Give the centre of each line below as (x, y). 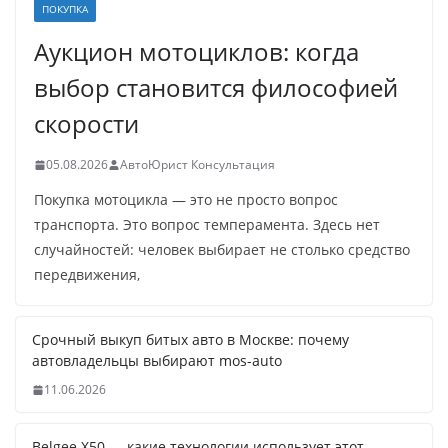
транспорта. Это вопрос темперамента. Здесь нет (207, 225)
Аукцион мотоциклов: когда (196, 52)
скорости (86, 124)
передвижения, (87, 275)
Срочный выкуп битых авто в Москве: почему (190, 340)
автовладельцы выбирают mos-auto (157, 361)
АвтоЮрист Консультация (197, 165)
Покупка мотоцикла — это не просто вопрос (186, 200)
